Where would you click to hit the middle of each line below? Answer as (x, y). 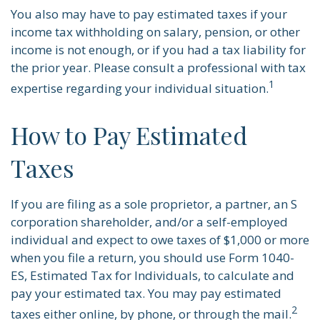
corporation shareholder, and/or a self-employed (149, 221)
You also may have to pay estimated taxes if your (149, 14)
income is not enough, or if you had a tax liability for (158, 49)
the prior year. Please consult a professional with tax (158, 67)
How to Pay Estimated (129, 135)
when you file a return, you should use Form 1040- (152, 257)
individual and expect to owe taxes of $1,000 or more (160, 239)
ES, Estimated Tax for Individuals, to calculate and (152, 275)
